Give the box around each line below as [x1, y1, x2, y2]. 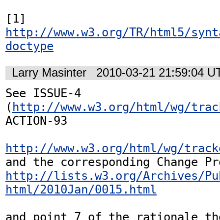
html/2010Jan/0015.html [5, 183, 157, 197]
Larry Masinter [12, 66, 86, 80]
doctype [5, 39, 54, 53]
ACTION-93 [5, 114, 74, 128]
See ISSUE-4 [5, 86, 81, 101]
